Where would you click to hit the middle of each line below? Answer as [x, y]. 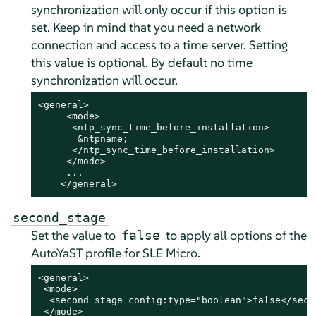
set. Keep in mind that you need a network [146, 27]
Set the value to [74, 235]
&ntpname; [83, 138]
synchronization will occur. [104, 80]
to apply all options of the [235, 235]
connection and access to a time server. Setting [159, 44]
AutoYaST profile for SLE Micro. [115, 253]
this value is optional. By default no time [141, 62]
